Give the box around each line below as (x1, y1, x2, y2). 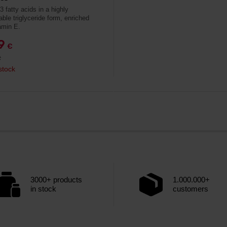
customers (173, 184, 208, 193)
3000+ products (30, 175, 82, 184)
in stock (30, 184, 56, 193)
